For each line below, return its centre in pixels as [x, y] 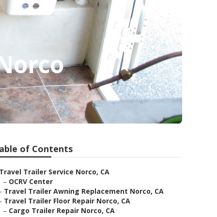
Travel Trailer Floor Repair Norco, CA [67, 201]
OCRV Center [31, 181]
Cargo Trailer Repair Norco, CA [62, 210]
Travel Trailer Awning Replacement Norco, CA [84, 191]
